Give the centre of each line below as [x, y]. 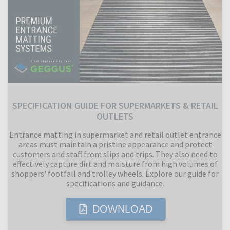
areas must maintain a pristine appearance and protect [115, 144]
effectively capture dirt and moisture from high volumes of [115, 164]
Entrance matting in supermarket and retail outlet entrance [115, 134]
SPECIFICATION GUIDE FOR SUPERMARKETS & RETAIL [115, 105]
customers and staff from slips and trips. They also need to [115, 154]
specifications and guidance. [115, 183]
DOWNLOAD [122, 209]
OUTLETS [115, 116]
